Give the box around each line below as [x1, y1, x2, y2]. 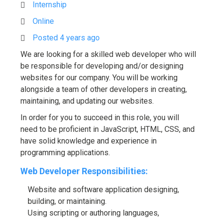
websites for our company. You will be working [20, 73, 178, 82]
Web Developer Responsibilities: [20, 166, 148, 176]
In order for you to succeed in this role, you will [20, 113, 179, 122]
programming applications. [20, 148, 110, 157]
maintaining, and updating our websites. [20, 96, 154, 106]
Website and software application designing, [28, 185, 179, 194]
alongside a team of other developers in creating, [20, 85, 187, 94]
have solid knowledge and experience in [20, 136, 157, 145]
